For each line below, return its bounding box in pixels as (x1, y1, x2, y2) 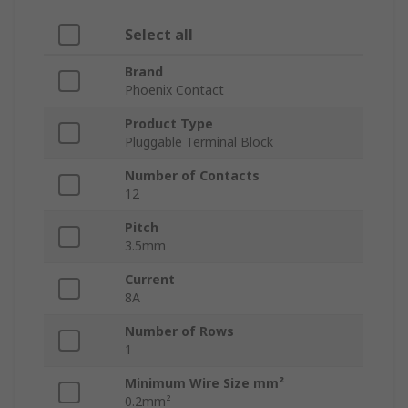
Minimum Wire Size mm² (125, 374, 284, 393)
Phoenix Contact (125, 81, 224, 99)
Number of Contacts (125, 167, 260, 185)
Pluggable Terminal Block (125, 133, 273, 151)
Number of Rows (125, 322, 234, 341)
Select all (125, 25, 193, 46)
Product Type (125, 115, 213, 133)
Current (125, 270, 175, 289)
